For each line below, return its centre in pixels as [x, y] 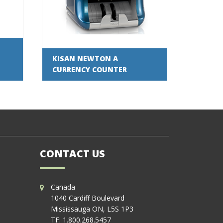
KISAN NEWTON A [85, 58]
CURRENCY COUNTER [90, 69]
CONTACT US [72, 154]
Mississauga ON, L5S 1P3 [92, 209]
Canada [63, 187]
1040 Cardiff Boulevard [88, 198]
